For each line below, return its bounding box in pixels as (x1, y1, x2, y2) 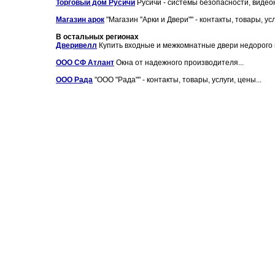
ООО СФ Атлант (56, 58, 114, 67)
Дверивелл (56, 41, 97, 50)
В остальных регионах (56, 33, 139, 41)
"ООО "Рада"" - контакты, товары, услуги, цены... (93, 76, 261, 84)
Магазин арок (56, 15, 104, 24)
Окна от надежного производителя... (114, 58, 244, 67)
